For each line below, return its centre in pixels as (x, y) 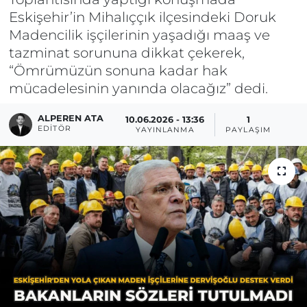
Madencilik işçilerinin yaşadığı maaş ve (139, 35)
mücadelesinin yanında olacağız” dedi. (138, 88)
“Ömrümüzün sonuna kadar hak (118, 71)
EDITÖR (54, 128)
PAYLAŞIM (248, 130)
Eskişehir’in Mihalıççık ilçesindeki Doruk (142, 17)
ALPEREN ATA (71, 118)
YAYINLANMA (165, 130)
